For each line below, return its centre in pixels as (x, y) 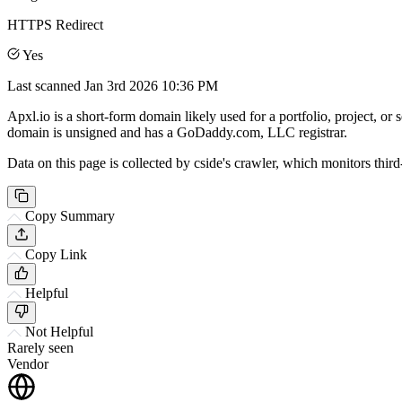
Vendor (28, 363)
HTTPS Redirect (55, 24)
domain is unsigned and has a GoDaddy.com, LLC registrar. (177, 132)
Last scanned (46, 85)
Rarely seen (40, 347)
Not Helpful (59, 331)
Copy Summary (70, 215)
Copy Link (56, 254)
